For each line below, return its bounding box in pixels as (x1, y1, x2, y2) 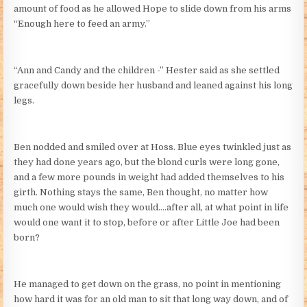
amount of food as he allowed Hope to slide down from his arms (14, 3, 292, 14)
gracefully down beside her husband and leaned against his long (14, 79, 293, 90)
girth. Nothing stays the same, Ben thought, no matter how (14, 186, 269, 197)
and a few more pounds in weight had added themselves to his (14, 171, 285, 182)
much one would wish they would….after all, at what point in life (14, 201, 289, 212)
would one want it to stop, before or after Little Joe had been (14, 217, 280, 228)
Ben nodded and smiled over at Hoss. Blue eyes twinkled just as (14, 141, 292, 152)
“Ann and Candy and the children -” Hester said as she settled (14, 64, 280, 75)
